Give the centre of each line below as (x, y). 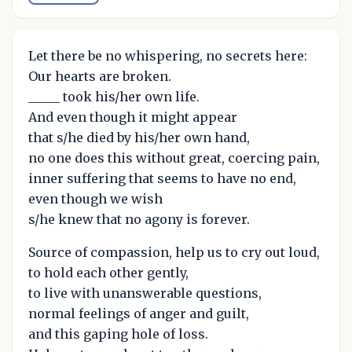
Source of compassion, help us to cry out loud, (174, 252)
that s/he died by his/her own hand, (139, 137)
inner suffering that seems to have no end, (162, 178)
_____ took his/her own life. (114, 96)
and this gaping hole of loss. (118, 334)
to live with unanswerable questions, (145, 293)
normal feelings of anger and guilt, (139, 313)
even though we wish (95, 198)
